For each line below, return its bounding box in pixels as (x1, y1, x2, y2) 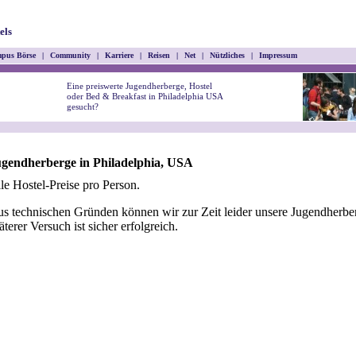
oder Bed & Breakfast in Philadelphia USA (67, 91, 222, 101)
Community (45, 51, 95, 60)
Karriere (100, 51, 138, 60)
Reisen (143, 51, 175, 60)
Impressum (254, 51, 302, 60)
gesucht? (67, 102, 99, 111)
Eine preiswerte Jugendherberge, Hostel (67, 81, 212, 91)
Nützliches (205, 51, 250, 60)
